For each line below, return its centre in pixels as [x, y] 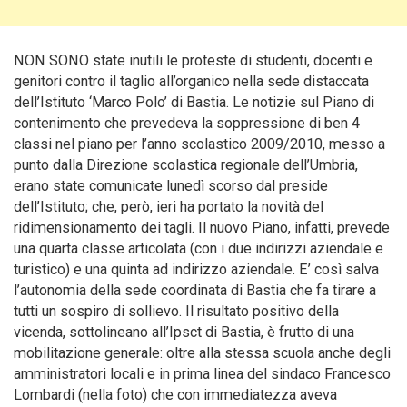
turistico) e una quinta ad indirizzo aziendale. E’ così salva [196, 269]
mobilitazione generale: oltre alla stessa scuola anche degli [202, 353]
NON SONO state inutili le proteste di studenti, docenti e [193, 60]
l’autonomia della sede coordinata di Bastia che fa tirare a [195, 290]
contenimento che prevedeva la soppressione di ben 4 [187, 123]
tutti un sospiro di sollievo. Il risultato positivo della [176, 311]
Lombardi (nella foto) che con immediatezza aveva [175, 395]
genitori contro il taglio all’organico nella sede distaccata [191, 81]
